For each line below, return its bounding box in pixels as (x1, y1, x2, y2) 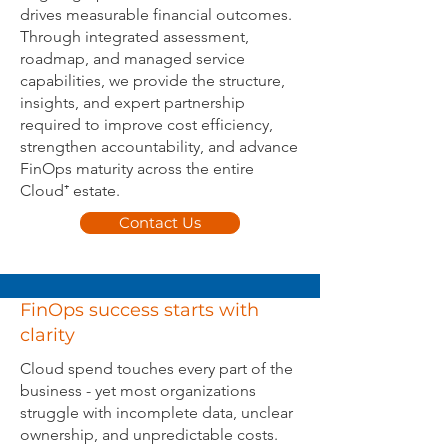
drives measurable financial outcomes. (20, 5, 292, 24)
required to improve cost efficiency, (20, 115, 273, 134)
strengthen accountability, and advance (20, 137, 298, 156)
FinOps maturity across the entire (20, 159, 254, 178)
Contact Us (119, 214, 201, 232)
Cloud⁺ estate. (20, 181, 120, 200)
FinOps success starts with (20, 299, 259, 321)
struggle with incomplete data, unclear (20, 403, 293, 422)
